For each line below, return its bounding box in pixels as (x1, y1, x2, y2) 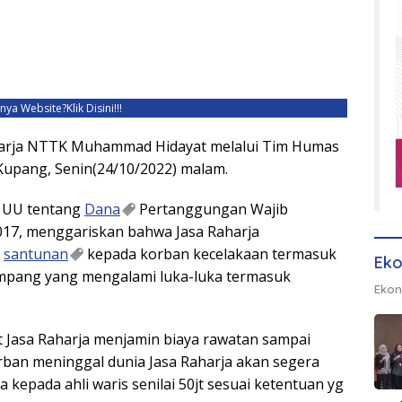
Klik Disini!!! (66, 100, 122, 117)
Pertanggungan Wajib (135, 199, 288, 220)
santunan (4, 244, 68, 265)
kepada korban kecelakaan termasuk (83, 244, 336, 265)
